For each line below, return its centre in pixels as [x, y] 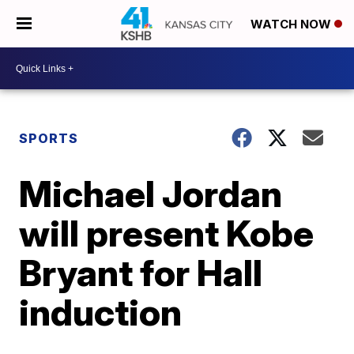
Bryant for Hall [141, 273]
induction [101, 312]
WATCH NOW [292, 24]
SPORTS [49, 138]
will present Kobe [167, 233]
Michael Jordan [151, 194]
